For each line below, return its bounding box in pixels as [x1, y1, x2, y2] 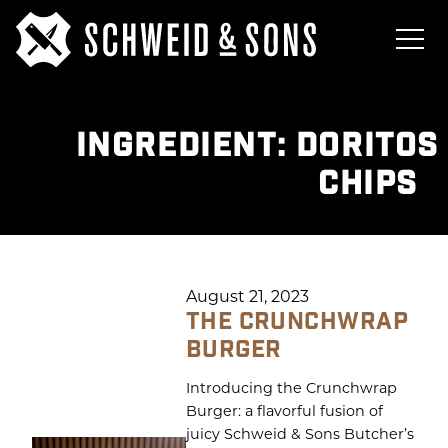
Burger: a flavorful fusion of [185, 400, 383, 420]
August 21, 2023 [185, 284, 309, 306]
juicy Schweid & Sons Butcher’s [185, 423, 414, 443]
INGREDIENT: [75, 124, 296, 167]
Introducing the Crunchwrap [185, 377, 397, 397]
